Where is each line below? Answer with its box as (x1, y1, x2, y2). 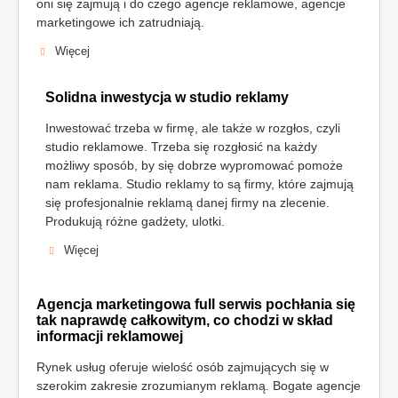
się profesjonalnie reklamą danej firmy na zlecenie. (45, 195, 330, 211)
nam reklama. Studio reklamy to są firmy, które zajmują (45, 177, 354, 192)
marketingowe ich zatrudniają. (36, 15, 204, 30)
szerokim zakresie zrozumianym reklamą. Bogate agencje (36, 378, 361, 394)
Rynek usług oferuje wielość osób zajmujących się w (36, 360, 329, 375)
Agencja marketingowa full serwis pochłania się (36, 297, 355, 313)
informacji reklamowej (36, 329, 183, 345)
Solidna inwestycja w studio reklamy (45, 90, 289, 106)
